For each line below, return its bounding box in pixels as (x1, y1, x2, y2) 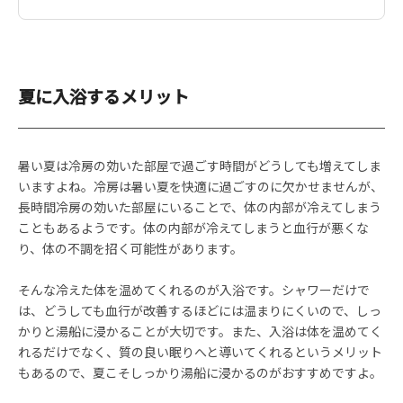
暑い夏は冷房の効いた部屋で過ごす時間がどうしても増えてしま (18, 157, 381, 175)
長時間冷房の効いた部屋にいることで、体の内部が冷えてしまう (18, 198, 381, 216)
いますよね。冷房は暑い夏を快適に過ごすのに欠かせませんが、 (18, 177, 383, 195)
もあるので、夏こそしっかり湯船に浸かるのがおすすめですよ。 (18, 363, 382, 381)
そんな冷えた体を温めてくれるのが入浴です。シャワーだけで (18, 281, 370, 299)
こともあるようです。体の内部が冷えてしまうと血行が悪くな (18, 219, 369, 237)
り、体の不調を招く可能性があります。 (18, 239, 243, 257)
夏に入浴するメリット (18, 84, 189, 108)
